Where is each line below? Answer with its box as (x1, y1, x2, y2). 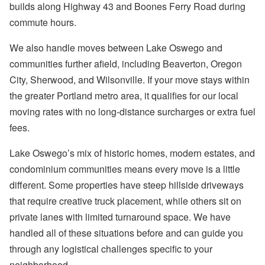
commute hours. (9, 15, 76, 30)
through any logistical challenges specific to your (9, 242, 212, 256)
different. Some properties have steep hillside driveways (9, 178, 244, 192)
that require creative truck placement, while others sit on (9, 194, 241, 208)
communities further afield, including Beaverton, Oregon (9, 57, 242, 71)
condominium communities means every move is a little (9, 162, 240, 176)
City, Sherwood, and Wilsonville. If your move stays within (9, 73, 250, 87)
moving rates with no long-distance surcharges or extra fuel (9, 105, 256, 119)
